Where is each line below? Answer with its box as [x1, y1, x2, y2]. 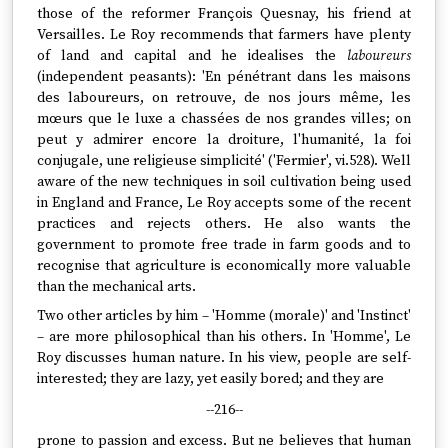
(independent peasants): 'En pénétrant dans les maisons [37, 68, 411, 86]
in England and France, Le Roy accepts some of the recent [37, 194, 411, 212]
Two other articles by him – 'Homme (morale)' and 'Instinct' [37, 307, 411, 325]
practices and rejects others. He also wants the [37, 215, 411, 233]
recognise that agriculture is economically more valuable [37, 257, 411, 275]
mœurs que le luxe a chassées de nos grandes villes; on [37, 110, 411, 128]
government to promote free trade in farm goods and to [37, 236, 411, 254]
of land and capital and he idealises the [37, 47, 347, 65]
